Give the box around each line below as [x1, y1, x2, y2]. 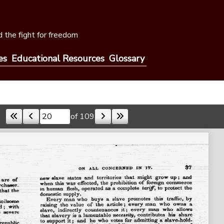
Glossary [108, 52, 144, 64]
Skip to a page [4, 115, 55, 127]
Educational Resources [11, 52, 104, 64]
